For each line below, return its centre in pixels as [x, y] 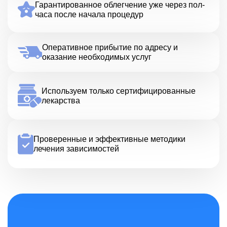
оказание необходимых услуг [97, 57]
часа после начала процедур [89, 14]
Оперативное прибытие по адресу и [110, 47]
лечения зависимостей [76, 149]
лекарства [61, 101]
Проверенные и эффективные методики [109, 139]
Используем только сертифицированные [118, 91]
